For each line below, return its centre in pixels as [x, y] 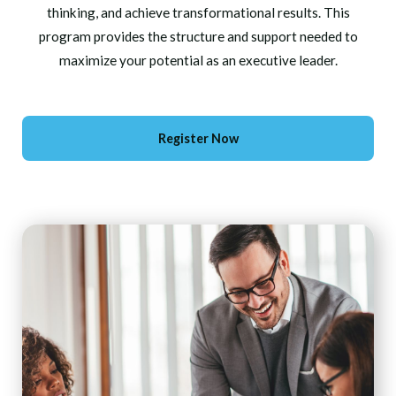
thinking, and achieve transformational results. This [198, 12]
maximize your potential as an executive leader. [198, 60]
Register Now [198, 138]
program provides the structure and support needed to [198, 36]
